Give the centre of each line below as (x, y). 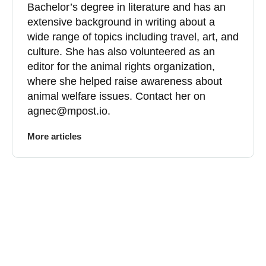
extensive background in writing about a (121, 22)
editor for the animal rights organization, (121, 66)
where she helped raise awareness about (125, 81)
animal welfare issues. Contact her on (116, 96)
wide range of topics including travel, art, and (133, 37)
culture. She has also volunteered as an (121, 51)
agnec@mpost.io (67, 111)
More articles (54, 136)
